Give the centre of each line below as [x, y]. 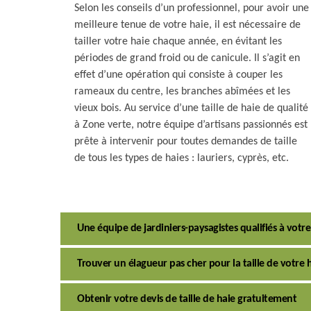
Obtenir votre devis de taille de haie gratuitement [187, 299]
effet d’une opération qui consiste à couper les [178, 75]
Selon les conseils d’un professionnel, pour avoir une [192, 8]
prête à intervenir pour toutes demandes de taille [186, 142]
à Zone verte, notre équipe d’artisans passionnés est [191, 125]
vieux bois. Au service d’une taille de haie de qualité [191, 108]
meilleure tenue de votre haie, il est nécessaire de [187, 25]
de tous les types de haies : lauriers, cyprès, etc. [182, 158]
